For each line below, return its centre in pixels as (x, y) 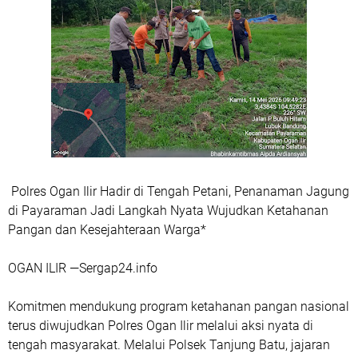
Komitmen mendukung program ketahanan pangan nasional (179, 306)
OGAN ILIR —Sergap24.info (84, 268)
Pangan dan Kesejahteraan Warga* (107, 230)
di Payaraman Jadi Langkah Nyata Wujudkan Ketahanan (168, 211)
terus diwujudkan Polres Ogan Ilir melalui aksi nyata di (161, 326)
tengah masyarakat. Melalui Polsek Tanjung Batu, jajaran (169, 345)
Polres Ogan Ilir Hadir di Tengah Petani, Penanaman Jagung (179, 191)
